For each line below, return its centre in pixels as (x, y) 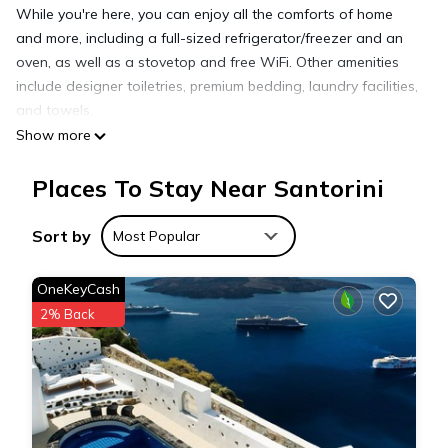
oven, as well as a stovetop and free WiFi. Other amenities (207, 62)
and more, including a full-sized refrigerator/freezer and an (209, 38)
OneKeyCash (78, 289)
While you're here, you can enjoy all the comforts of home (204, 14)
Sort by (61, 236)
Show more (53, 135)
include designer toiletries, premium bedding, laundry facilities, (217, 86)
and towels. (54, 110)
